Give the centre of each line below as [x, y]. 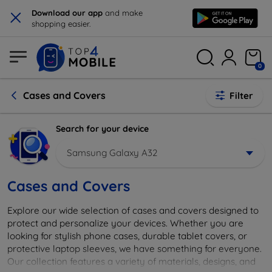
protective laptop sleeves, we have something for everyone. [134, 248]
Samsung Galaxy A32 [112, 152]
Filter [241, 96]
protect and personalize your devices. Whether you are [125, 223]
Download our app [68, 13]
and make [124, 13]
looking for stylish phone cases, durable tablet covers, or [127, 236]
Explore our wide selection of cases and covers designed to [133, 210]
